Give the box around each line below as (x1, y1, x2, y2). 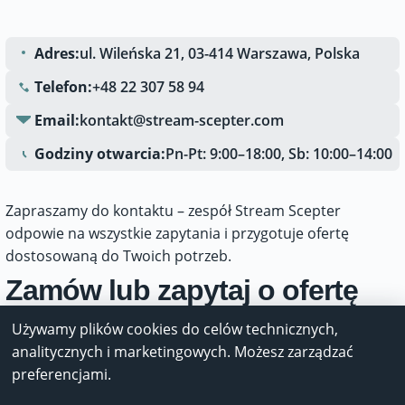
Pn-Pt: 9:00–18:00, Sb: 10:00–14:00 (165, 144, 392, 164)
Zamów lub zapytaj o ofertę (5, 274, 358, 306)
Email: (34, 110, 80, 130)
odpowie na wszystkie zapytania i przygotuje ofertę (5, 223, 349, 243)
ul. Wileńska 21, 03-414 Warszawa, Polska (80, 43, 360, 63)
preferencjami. (12, 364, 112, 384)
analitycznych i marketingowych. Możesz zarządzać (12, 342, 354, 362)
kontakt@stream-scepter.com (80, 110, 284, 130)
